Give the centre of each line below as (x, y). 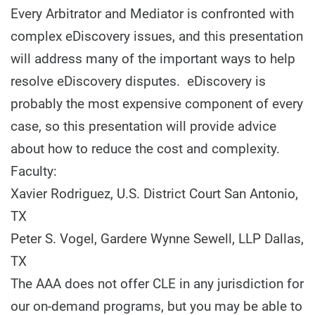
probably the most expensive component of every (157, 104)
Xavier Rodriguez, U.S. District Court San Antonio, (154, 194)
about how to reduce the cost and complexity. (145, 149)
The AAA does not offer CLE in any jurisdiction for (157, 284)
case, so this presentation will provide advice (143, 126)
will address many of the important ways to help (153, 59)
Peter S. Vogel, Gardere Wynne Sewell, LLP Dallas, (157, 239)
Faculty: (34, 171)
